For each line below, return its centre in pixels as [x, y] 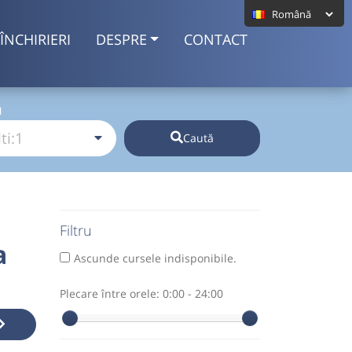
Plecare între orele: [111, 293]
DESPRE [121, 39]
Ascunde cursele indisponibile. [155, 258]
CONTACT [216, 39]
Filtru [76, 230]
